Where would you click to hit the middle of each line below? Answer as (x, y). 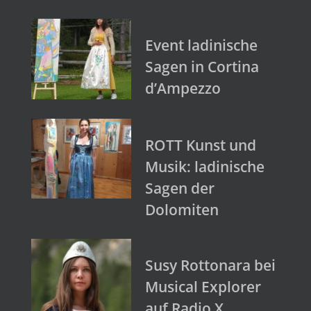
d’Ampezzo (183, 89)
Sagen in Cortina (202, 67)
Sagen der (180, 188)
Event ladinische (201, 45)
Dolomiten (182, 209)
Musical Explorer (203, 286)
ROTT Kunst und (201, 145)
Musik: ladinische (205, 166)
